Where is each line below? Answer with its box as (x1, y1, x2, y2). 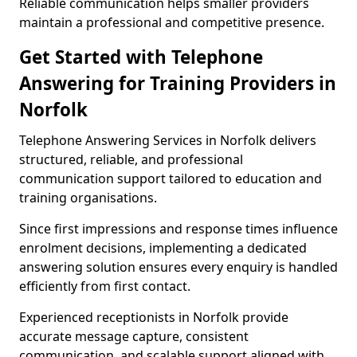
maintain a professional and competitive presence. (19, 14, 324, 31)
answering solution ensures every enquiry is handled (19, 258, 338, 276)
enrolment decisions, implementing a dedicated (19, 239, 307, 257)
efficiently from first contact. (19, 277, 190, 295)
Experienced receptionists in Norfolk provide (19, 308, 288, 326)
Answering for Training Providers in (19, 71, 336, 96)
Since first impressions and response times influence (19, 220, 338, 237)
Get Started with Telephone (19, 45, 263, 69)
